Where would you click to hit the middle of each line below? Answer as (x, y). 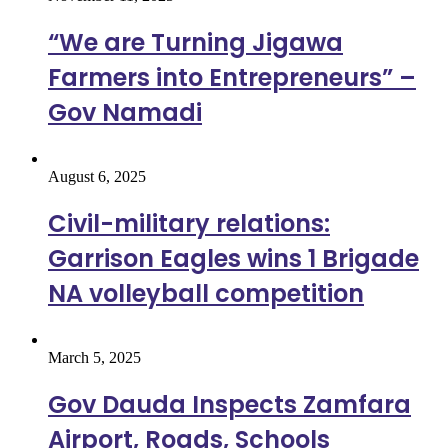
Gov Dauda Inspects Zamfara (229, 404)
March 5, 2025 (94, 357)
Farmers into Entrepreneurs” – (232, 78)
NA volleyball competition (206, 294)
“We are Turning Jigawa (195, 43)
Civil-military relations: (189, 224)
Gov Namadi (125, 113)
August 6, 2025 (97, 177)
